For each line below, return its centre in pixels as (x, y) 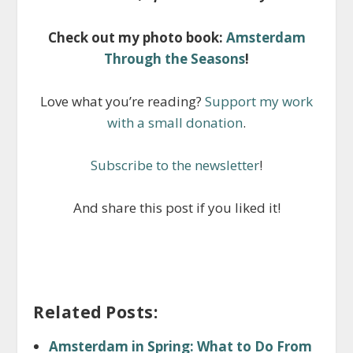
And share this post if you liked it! (176, 208)
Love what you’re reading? (123, 101)
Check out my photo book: (137, 37)
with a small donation (175, 122)
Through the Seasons (175, 58)
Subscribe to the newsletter (175, 165)
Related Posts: (96, 312)
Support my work (259, 101)
